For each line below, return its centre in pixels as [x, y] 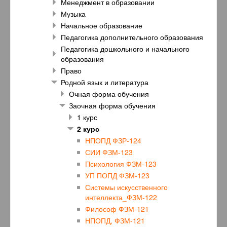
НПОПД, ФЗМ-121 [115, 221]
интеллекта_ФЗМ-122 [121, 197]
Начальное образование [102, 26]
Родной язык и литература [105, 82]
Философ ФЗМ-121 [117, 209]
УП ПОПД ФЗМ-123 [117, 176]
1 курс [87, 117]
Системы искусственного [126, 187]
